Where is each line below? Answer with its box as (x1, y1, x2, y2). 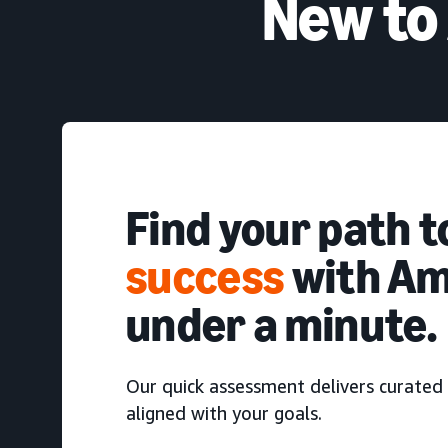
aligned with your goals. (126, 401, 322, 424)
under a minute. (126, 295, 438, 353)
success (126, 247, 285, 305)
